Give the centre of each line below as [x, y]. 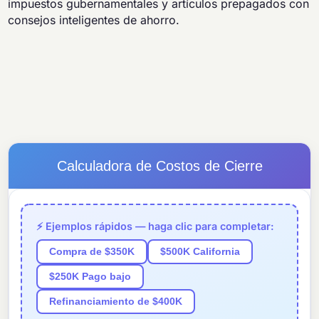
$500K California [200, 252]
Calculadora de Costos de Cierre [159, 166]
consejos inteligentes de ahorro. [94, 20]
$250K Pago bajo [90, 277]
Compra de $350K [92, 252]
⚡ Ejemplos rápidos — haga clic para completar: [156, 226]
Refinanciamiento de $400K [116, 302]
